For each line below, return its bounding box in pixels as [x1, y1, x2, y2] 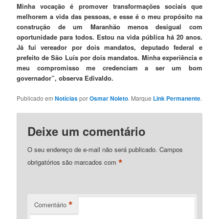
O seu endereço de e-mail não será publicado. [27, 144, 158, 154]
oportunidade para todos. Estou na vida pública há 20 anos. [17, 32, 202, 42]
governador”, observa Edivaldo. [17, 73, 114, 83]
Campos [159, 144, 183, 154]
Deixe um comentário [27, 122, 146, 139]
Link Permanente [153, 93, 201, 103]
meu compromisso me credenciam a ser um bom [17, 63, 202, 73]
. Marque [128, 93, 153, 102]
